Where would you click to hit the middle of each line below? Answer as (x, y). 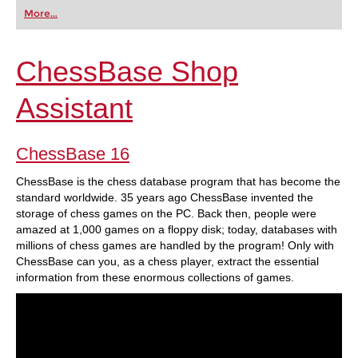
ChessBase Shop (127, 72)
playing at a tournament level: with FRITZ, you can (134, 20)
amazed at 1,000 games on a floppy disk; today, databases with (177, 229)
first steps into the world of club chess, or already (133, 7)
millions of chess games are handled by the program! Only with (175, 245)
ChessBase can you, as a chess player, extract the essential (167, 261)
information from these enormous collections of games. (155, 277)
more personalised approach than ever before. (129, 46)
